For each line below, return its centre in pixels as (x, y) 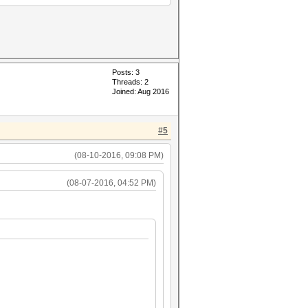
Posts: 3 (126, 72)
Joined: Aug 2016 (141, 91)
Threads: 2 (130, 82)
